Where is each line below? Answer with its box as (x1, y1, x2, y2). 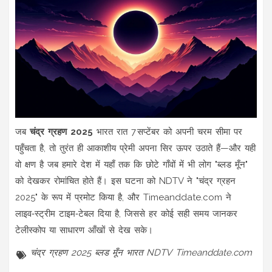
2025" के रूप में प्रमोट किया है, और (15, 191, 143, 203)
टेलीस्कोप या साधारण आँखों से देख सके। (15, 224, 153, 236)
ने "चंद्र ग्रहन (183, 175, 236, 186)
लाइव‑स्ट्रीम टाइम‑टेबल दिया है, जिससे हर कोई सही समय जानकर (15, 208, 237, 219)
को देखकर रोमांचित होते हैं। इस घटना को (15, 175, 159, 186)
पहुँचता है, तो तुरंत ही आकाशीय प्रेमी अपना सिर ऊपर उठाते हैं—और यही (15, 142, 256, 154)
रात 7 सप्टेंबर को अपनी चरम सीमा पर (113, 126, 242, 137)
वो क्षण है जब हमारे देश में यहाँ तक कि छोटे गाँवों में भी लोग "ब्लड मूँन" (15, 158, 248, 170)
